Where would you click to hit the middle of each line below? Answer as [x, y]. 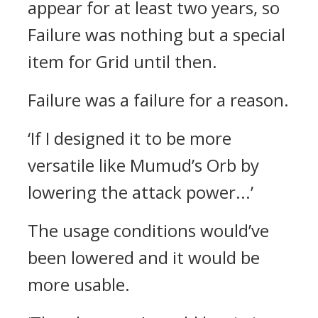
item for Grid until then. [122, 61]
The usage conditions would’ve [148, 230]
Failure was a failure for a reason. [158, 100]
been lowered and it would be [144, 257]
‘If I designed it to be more [130, 138]
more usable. [79, 284]
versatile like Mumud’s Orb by [143, 165]
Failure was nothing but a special [157, 34]
